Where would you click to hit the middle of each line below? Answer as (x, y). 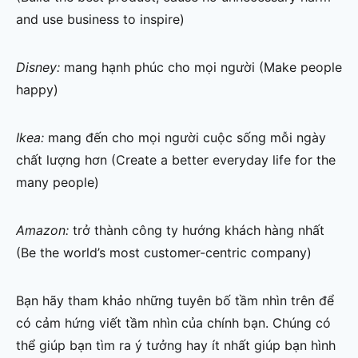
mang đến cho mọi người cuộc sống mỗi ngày (187, 138)
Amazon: (44, 231)
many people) (58, 183)
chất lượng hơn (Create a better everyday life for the (176, 160)
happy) (37, 90)
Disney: (40, 68)
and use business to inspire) (100, 20)
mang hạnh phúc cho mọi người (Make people (203, 68)
